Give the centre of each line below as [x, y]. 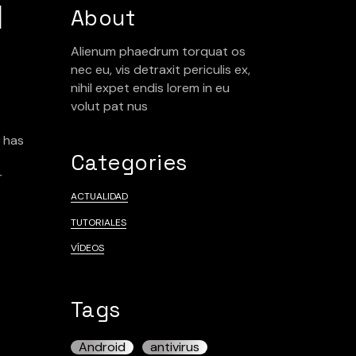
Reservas [263, 30]
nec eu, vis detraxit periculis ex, [160, 70]
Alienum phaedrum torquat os [158, 51]
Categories [129, 163]
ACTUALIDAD [99, 196]
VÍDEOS [87, 248]
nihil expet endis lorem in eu [150, 88]
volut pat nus [109, 106]
